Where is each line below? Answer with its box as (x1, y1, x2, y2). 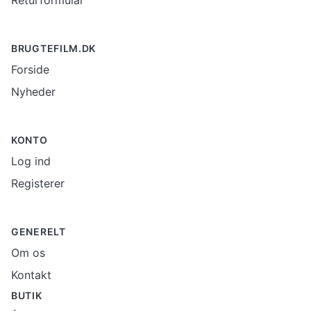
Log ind (11, 154, 51, 168)
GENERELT (11, 226, 66, 237)
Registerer (11, 176, 65, 190)
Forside (11, 62, 49, 76)
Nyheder (11, 85, 56, 99)
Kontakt (11, 268, 51, 282)
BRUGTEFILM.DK (11, 42, 96, 54)
